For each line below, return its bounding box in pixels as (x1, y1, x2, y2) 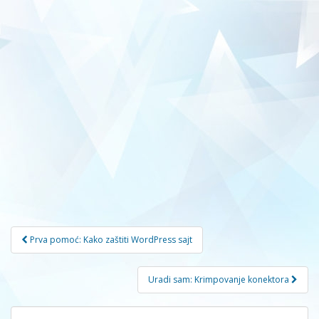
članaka (10, 241, 79, 265)
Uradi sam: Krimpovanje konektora (148, 273, 291, 286)
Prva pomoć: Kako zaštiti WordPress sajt (30, 233, 192, 246)
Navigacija (10, 223, 103, 246)
